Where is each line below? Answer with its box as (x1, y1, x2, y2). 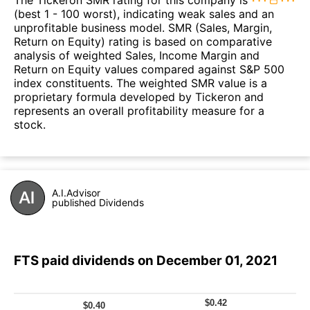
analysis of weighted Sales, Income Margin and (14, 48, 259, 62)
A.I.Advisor (52, 186, 100, 199)
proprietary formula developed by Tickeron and (14, 89, 264, 104)
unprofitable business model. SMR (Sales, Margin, (14, 20, 272, 35)
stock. (14, 117, 46, 131)
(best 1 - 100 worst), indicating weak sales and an (14, 6, 274, 21)
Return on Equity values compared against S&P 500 (14, 62, 284, 76)
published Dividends (52, 196, 144, 208)
